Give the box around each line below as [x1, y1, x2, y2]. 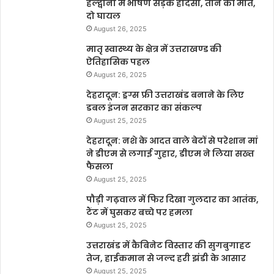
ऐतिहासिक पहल [86, 56, 150, 68]
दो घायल [86, 10, 120, 22]
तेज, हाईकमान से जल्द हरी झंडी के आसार [86, 252, 246, 264]
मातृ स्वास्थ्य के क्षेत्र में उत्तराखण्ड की [86, 43, 221, 55]
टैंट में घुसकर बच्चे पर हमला [86, 206, 193, 218]
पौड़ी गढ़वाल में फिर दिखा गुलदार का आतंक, [86, 193, 259, 206]
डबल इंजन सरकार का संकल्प [86, 102, 202, 114]
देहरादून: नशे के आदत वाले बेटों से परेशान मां [86, 135, 258, 147]
